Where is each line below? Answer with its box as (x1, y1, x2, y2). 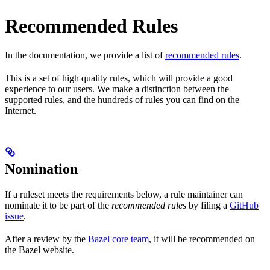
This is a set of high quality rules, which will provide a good (5, 73, 233, 84)
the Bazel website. (5, 245, 74, 256)
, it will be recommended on (149, 234, 255, 245)
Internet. (5, 105, 36, 116)
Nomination (5, 161, 78, 177)
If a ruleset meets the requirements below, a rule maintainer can (5, 189, 243, 200)
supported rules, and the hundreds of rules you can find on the (5, 95, 239, 105)
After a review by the (5, 234, 88, 245)
